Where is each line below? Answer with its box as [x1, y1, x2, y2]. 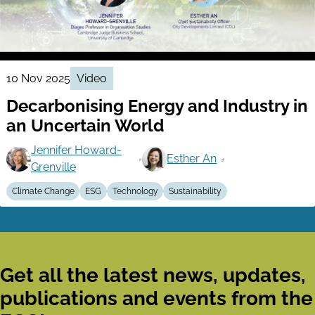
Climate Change [11, 186, 75, 197]
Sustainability [168, 186, 221, 197]
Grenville [30, 160, 76, 174]
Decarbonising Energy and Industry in [6, 96, 308, 117]
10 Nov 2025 [6, 71, 70, 85]
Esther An [167, 152, 217, 166]
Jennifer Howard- [30, 143, 122, 157]
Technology [112, 186, 158, 197]
